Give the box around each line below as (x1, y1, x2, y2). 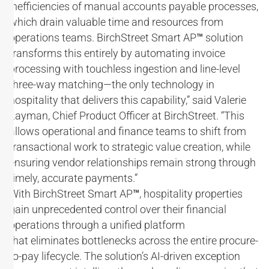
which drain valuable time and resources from (9, 16, 223, 28)
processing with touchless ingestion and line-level (9, 62, 240, 75)
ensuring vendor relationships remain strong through (9, 156, 256, 169)
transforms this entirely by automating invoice (9, 47, 225, 59)
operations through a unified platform (9, 219, 185, 231)
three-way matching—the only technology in (9, 78, 214, 91)
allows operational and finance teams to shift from (9, 125, 246, 138)
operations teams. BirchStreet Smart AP (9, 31, 196, 44)
